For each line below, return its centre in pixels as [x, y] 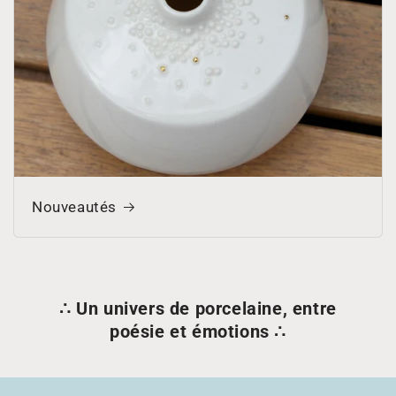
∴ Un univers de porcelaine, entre [198, 308]
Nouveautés [74, 206]
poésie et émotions [189, 331]
